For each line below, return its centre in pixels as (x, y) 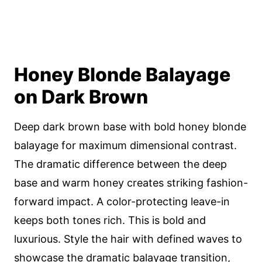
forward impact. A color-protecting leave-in (122, 201)
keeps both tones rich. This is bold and (110, 220)
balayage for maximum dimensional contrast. (125, 145)
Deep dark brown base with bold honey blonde (130, 127)
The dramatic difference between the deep (120, 164)
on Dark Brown (81, 97)
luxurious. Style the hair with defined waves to (128, 239)
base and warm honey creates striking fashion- (131, 183)
